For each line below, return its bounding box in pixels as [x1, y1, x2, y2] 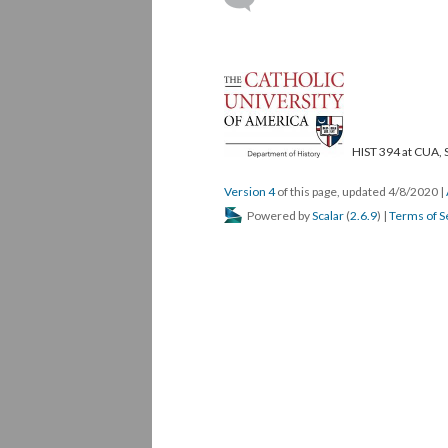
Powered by [245, 207, 312, 223]
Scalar [312, 207, 344, 223]
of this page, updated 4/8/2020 [275, 183, 440, 199]
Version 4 [224, 183, 275, 199]
